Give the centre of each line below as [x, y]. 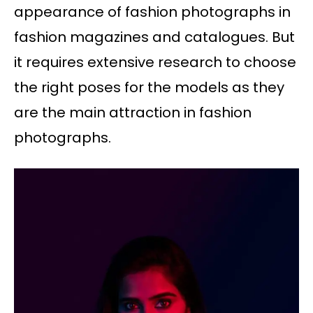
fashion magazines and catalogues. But [154, 37]
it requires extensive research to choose [155, 63]
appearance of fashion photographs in [152, 12]
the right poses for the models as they [149, 88]
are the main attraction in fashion [133, 113]
